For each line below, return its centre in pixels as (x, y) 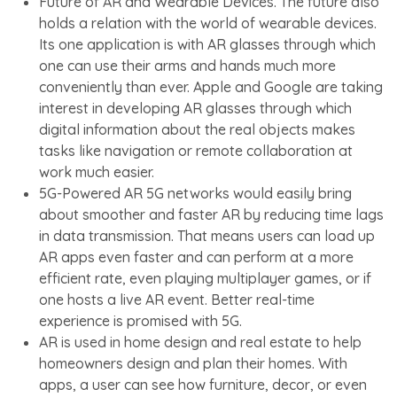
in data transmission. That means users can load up (207, 235)
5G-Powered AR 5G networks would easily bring (195, 193)
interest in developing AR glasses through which (195, 108)
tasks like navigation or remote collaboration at (196, 150)
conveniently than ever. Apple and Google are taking (211, 86)
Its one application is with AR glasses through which (207, 44)
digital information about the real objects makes (197, 129)
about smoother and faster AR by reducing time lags (211, 214)
